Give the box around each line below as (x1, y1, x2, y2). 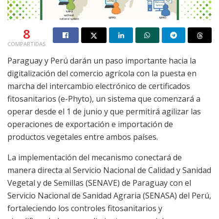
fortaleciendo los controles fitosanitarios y (7, 202, 162, 214)
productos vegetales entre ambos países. (7, 131, 158, 142)
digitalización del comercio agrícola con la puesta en (7, 67, 197, 79)
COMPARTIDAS (7, 40, 45, 47)
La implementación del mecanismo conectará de (7, 152, 182, 163)
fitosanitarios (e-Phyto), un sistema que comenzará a (7, 93, 200, 104)
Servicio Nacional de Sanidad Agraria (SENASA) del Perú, (7, 190, 211, 201)
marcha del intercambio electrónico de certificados (7, 80, 190, 91)
